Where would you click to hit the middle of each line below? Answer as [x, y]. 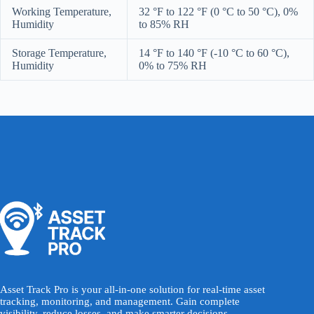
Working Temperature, [62, 12]
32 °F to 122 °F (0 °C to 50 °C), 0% [218, 12]
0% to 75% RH [173, 66]
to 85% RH [164, 25]
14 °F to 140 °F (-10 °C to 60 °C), [214, 53]
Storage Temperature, [59, 53]
